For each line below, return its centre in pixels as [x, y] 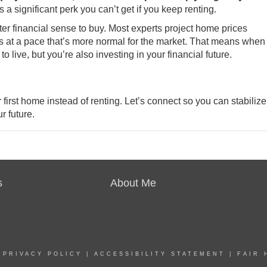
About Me [133, 183]
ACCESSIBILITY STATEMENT [160, 254]
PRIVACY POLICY [43, 254]
